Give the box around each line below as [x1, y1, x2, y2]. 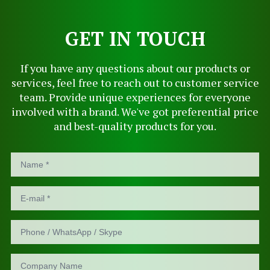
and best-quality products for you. [54, 119, 216, 133]
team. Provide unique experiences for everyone [19, 90, 251, 104]
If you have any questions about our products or [20, 61, 250, 75]
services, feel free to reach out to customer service [11, 75, 259, 90]
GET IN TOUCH [64, 26, 206, 51]
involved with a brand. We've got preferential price [11, 104, 259, 119]
